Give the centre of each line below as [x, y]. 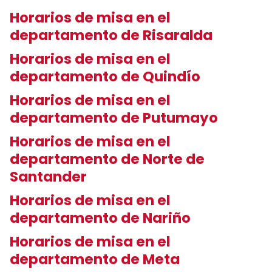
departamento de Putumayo [115, 118]
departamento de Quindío [107, 76]
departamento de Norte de [107, 159]
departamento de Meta [96, 259]
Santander [50, 177]
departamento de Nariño [102, 218]
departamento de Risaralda [113, 35]
